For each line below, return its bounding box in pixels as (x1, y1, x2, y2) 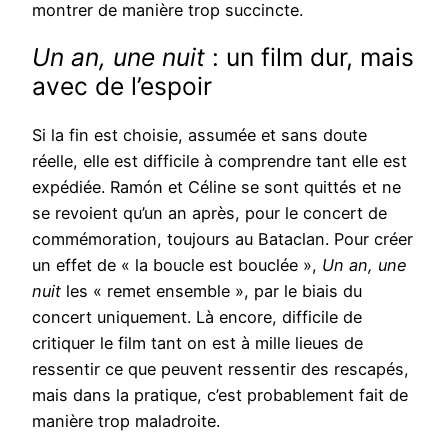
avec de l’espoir (32, 71, 212, 102)
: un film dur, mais (205, 42, 414, 73)
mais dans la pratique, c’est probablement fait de (32, 384, 408, 405)
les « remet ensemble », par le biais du (61, 280, 362, 301)
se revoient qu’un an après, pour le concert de (32, 202, 387, 223)
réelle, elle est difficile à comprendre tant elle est (32, 150, 407, 171)
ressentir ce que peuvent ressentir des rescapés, (32, 358, 409, 379)
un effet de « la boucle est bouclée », (32, 254, 322, 275)
